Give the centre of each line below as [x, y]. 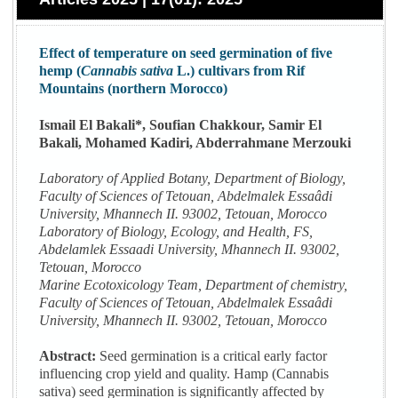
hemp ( [60, 71]
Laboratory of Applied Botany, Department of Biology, [193, 179]
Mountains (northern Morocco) [134, 89]
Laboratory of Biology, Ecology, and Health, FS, [176, 232]
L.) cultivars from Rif [239, 71]
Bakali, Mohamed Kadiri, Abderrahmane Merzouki [195, 143]
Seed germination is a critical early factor [212, 356]
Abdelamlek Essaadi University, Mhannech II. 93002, [190, 250]
